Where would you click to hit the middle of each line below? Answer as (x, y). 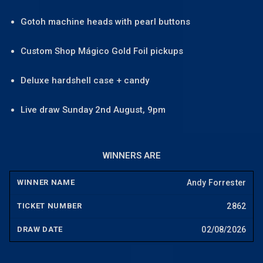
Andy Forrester (216, 183)
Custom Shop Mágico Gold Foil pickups (102, 51)
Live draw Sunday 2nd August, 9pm (93, 110)
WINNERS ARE (131, 156)
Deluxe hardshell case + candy (85, 81)
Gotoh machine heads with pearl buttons (105, 22)
